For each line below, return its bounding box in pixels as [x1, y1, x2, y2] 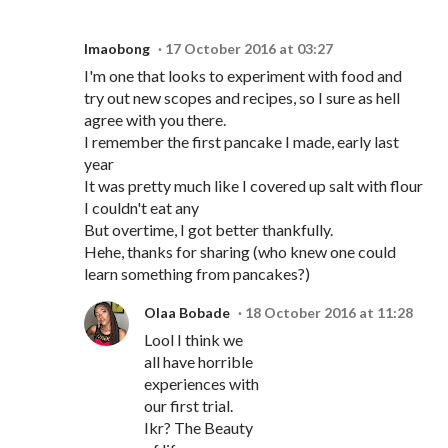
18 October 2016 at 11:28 [245, 304, 413, 322]
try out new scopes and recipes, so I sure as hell [84, 88, 400, 108]
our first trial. [144, 396, 233, 416]
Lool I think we [144, 330, 243, 350]
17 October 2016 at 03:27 [165, 40, 333, 58]
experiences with [144, 374, 259, 394]
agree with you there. [84, 110, 226, 130]
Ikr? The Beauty [144, 418, 253, 438]
